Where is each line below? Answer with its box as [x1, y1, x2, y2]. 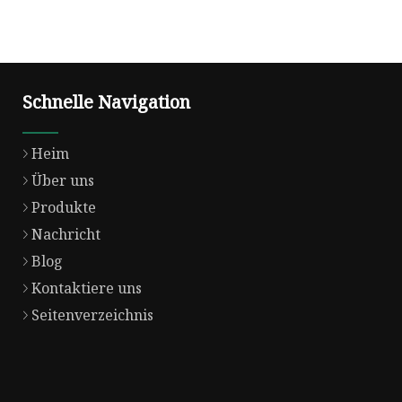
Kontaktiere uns [31, 278, 142, 299]
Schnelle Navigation [22, 90, 190, 115]
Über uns [31, 170, 94, 191]
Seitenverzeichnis [31, 305, 153, 326]
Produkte [31, 197, 96, 218]
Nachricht [31, 224, 100, 245]
